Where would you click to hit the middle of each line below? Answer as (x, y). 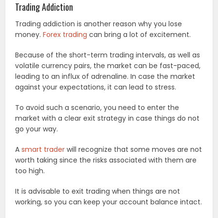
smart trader (43, 149)
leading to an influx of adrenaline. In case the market (105, 76)
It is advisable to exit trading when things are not (98, 191)
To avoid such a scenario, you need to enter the (97, 107)
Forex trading (65, 34)
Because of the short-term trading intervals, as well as (108, 55)
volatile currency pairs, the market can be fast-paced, (108, 65)
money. (29, 34)
